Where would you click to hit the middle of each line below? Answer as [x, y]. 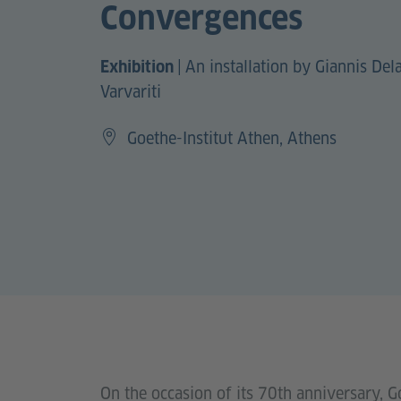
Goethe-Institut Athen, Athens [232, 138]
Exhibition [137, 66]
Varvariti [131, 91]
